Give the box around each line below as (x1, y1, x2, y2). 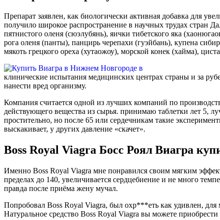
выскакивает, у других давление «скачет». (4, 125, 145, 134)
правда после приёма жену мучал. (4, 184, 118, 193)
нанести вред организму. (4, 82, 86, 90)
